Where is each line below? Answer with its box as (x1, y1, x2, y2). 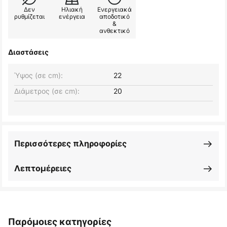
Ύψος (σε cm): (14, 70, 63, 81)
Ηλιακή (61, 5, 83, 14)
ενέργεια (59, 12, 85, 21)
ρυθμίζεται (14, 12, 45, 21)
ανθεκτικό (99, 26, 130, 35)
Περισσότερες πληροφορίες (14, 138, 127, 149)
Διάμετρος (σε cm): (14, 86, 80, 96)
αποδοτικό (99, 12, 130, 21)
